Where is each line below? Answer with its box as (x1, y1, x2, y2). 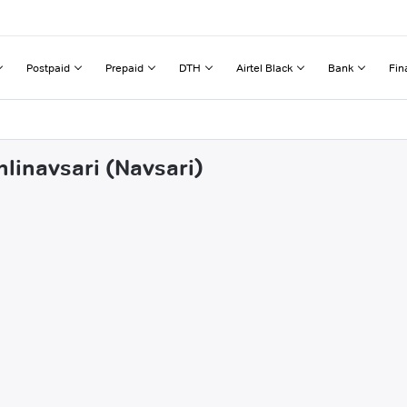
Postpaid (26, 60, 70, 74)
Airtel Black (236, 60, 293, 74)
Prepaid (105, 60, 144, 74)
